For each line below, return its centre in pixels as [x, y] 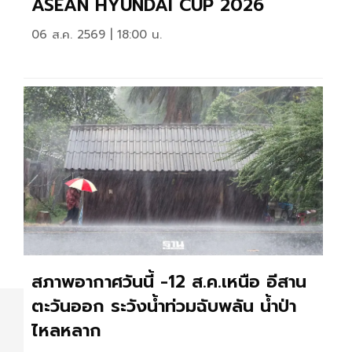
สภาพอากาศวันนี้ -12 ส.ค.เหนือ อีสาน [169, 281]
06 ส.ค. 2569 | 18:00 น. [97, 34]
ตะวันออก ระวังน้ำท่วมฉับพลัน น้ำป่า [164, 306]
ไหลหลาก [66, 330]
